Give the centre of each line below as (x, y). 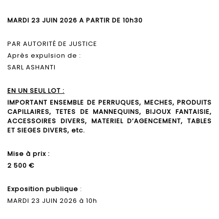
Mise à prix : (29, 153)
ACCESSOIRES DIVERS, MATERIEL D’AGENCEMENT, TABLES (109, 121)
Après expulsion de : (44, 55)
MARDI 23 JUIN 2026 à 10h (52, 200)
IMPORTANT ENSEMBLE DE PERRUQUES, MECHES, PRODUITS (109, 102)
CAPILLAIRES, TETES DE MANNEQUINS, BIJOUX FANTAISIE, (109, 111)
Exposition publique (43, 189)
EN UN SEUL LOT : (36, 90)
